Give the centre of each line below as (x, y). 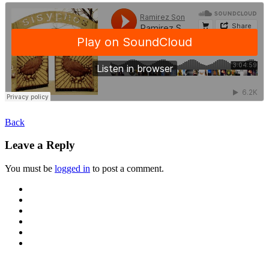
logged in (72, 169)
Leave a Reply (40, 145)
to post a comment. (127, 169)
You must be (30, 169)
